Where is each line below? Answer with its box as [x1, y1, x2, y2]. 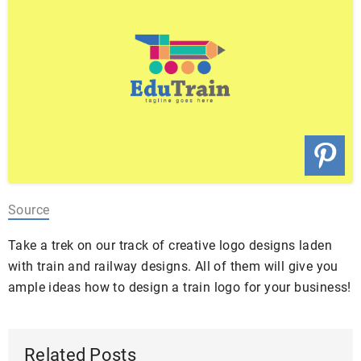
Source [8, 202, 50, 218]
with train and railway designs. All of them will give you [8, 259, 338, 275]
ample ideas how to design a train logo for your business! [8, 280, 351, 296]
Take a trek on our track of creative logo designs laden [8, 238, 332, 254]
